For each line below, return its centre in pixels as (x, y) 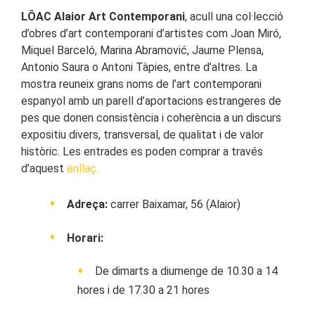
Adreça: (87, 205)
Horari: (85, 238)
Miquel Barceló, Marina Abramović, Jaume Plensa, (142, 51)
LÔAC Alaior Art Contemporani (103, 17)
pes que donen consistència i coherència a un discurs (151, 118)
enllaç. (81, 169)
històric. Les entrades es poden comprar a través (142, 152)
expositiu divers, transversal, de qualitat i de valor (142, 135)
